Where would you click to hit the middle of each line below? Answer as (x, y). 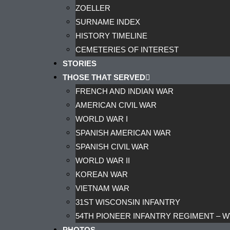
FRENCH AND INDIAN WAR (124, 91)
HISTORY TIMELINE (111, 36)
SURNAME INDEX (108, 22)
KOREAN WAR (102, 174)
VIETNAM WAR (102, 188)
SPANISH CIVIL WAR (112, 147)
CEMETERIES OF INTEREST (127, 50)
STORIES (80, 63)
